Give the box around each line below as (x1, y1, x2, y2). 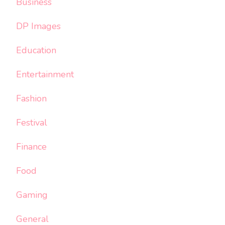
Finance (16, 141, 47, 153)
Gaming (16, 189, 48, 201)
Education (16, 44, 56, 57)
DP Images (16, 20, 61, 33)
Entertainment (16, 68, 74, 81)
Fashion (16, 92, 47, 105)
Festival (16, 117, 47, 129)
